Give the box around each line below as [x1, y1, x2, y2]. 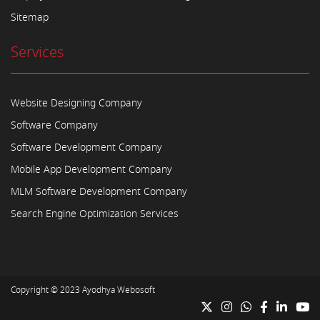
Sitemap [11, 10, 49, 25]
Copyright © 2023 [11, 284, 82, 296]
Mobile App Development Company [11, 162, 172, 177]
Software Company [11, 118, 98, 133]
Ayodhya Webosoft [82, 284, 155, 296]
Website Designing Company [11, 96, 142, 111]
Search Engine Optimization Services [11, 206, 179, 221]
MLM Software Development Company [11, 184, 187, 199]
